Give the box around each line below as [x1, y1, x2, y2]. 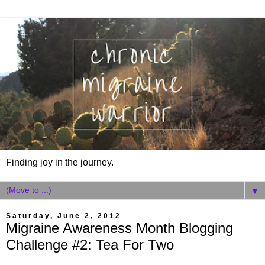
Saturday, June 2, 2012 [6, 212, 121, 220]
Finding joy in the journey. [6, 157, 114, 167]
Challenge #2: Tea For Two [6, 237, 174, 253]
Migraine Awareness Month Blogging [6, 220, 233, 236]
